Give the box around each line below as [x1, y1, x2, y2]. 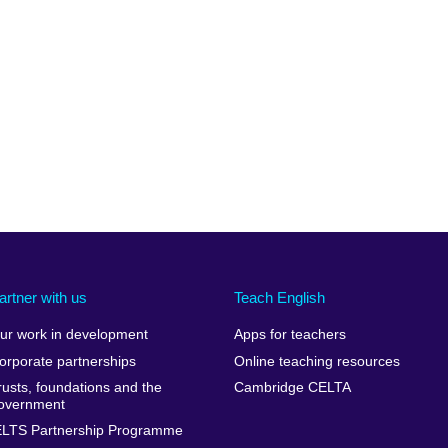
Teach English [233, 288, 325, 306]
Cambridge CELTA [233, 380, 351, 396]
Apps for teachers [233, 327, 346, 343]
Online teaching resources [233, 353, 400, 369]
